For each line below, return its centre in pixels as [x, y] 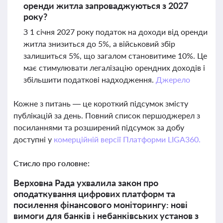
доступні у [34, 139]
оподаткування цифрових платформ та [94, 194]
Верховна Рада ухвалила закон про [86, 183]
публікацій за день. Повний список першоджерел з [107, 115]
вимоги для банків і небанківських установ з [106, 216]
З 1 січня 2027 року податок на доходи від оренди [115, 32]
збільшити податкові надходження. [90, 79]
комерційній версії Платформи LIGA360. [127, 139]
